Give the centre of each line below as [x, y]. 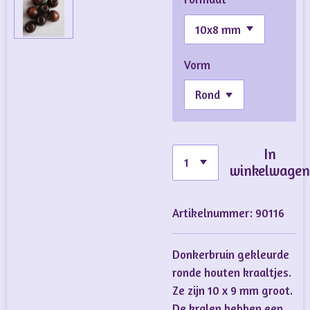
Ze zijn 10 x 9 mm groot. [232, 290]
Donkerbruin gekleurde [231, 254]
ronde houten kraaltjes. [232, 272]
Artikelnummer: [212, 213]
